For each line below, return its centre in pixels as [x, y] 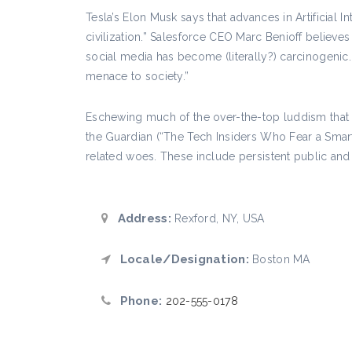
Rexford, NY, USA [218, 218]
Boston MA [279, 259]
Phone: [139, 301]
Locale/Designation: [183, 259]
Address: [143, 218]
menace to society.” [137, 76]
